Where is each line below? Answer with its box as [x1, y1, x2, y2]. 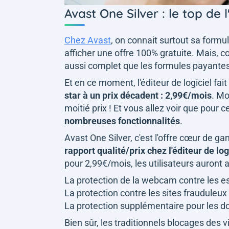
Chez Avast [64, 34, 111, 45]
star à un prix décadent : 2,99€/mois [64, 89, 212, 101]
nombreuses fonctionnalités [64, 115, 180, 126]
